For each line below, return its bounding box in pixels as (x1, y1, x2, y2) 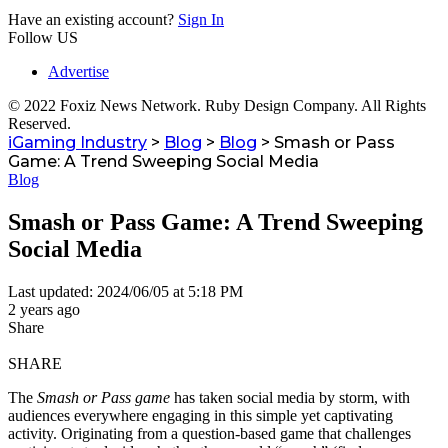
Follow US (8, 29, 78, 46)
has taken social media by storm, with (170, 388, 410, 406)
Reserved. (8, 115, 71, 132)
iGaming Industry (8, 133, 147, 152)
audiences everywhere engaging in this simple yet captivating (8, 406, 393, 424)
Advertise (48, 63, 109, 80)
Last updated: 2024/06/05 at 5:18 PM (8, 282, 243, 300)
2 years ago (8, 300, 80, 318)
